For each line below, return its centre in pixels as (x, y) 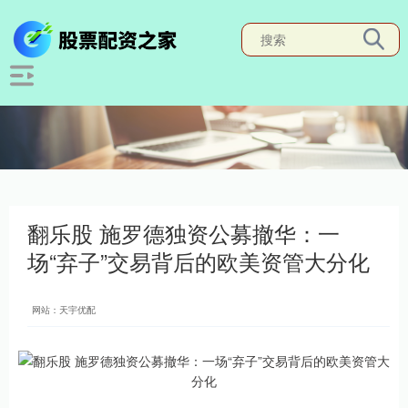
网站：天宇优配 (64, 310)
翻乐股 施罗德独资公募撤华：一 (184, 233)
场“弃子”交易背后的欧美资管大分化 (199, 261)
